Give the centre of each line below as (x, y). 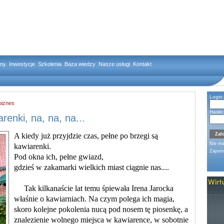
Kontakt (142, 64)
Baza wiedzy (80, 64)
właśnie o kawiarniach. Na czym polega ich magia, (94, 199)
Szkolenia (50, 64)
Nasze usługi (114, 64)
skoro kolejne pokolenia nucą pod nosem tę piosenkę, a (101, 209)
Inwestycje (22, 64)
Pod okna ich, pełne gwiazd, (59, 157)
